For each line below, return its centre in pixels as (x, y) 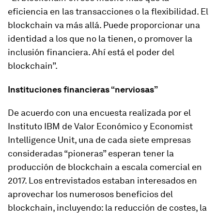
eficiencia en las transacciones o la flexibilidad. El (108, 11)
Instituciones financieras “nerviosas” (83, 89)
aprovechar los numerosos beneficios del (90, 194)
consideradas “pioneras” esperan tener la (91, 153)
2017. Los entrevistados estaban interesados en (102, 180)
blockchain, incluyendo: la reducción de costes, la (107, 208)
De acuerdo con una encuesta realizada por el (99, 113)
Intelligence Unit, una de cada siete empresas (99, 140)
